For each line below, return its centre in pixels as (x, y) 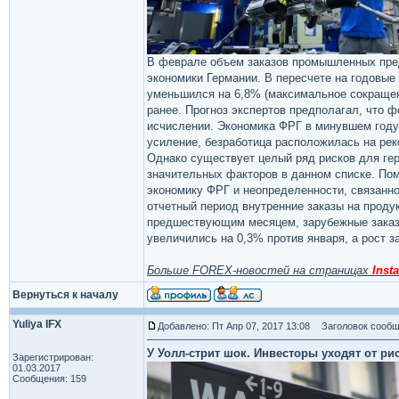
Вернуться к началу (65, 295)
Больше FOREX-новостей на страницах (260, 270)
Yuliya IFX (37, 324)
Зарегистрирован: (53, 357)
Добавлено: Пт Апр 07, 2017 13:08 (234, 326)
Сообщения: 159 (49, 379)
